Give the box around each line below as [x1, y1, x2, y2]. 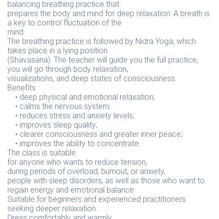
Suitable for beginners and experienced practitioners [7, 195, 186, 204]
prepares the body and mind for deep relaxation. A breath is [7, 9, 210, 18]
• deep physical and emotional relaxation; [7, 92, 155, 102]
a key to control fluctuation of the [7, 18, 122, 27]
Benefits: [7, 83, 37, 92]
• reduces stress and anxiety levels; [7, 111, 134, 120]
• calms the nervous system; [7, 102, 110, 111]
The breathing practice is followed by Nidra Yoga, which [7, 37, 196, 46]
